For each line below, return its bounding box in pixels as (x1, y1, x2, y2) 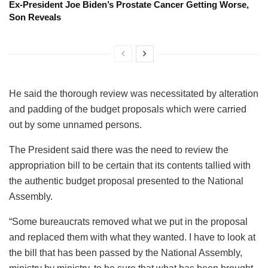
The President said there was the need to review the (9, 145, 229, 156)
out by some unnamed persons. (9, 120, 142, 130)
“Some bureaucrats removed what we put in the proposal (9, 217, 248, 227)
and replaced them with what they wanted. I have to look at (9, 232, 255, 243)
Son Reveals (9, 12, 61, 23)
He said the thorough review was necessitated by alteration (9, 89, 258, 99)
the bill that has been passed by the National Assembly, (9, 248, 242, 258)
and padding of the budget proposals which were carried (9, 104, 246, 115)
